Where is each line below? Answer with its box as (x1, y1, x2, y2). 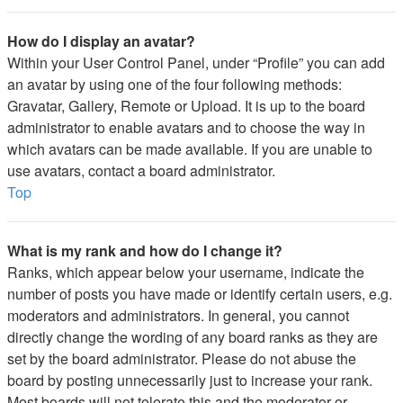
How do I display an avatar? (7, 31, 195, 51)
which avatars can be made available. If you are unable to (7, 139, 372, 159)
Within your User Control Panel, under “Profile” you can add (7, 52, 385, 73)
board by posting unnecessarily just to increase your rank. (7, 370, 372, 390)
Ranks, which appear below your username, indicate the (7, 262, 364, 282)
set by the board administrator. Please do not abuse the (7, 348, 356, 369)
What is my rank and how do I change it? (7, 240, 282, 261)
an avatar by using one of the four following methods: (7, 74, 342, 94)
